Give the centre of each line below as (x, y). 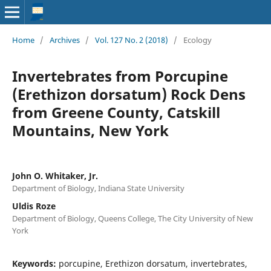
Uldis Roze (34, 206)
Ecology (197, 40)
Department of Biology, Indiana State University (98, 188)
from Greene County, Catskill (116, 112)
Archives (64, 40)
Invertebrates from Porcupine (120, 76)
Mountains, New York (90, 130)
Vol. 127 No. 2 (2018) (131, 40)
